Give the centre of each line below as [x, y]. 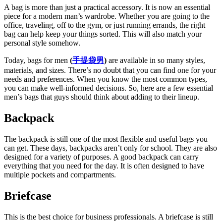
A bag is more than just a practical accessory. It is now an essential [107, 7]
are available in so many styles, [156, 60]
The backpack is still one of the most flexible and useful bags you [106, 139]
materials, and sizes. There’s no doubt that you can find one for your [110, 70]
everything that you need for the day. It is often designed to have [104, 166]
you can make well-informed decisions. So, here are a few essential [109, 88]
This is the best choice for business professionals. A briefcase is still [109, 217]
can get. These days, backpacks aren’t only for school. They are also [111, 148]
